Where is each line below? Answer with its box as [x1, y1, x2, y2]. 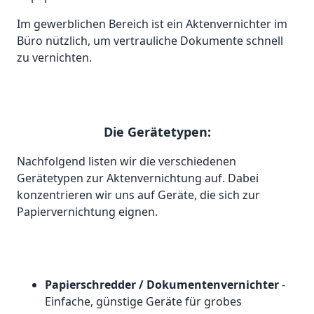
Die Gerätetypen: [103, 123, 211, 141]
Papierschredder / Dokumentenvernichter [45, 277, 282, 293]
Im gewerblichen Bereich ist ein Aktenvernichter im [17, 16, 287, 32]
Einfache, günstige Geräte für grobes [45, 294, 242, 310]
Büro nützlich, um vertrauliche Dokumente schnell [17, 33, 283, 49]
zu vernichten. [17, 50, 92, 66]
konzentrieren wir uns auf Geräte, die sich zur [17, 187, 260, 203]
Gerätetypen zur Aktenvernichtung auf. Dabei [17, 170, 259, 186]
